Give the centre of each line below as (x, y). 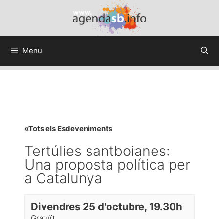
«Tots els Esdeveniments (68, 128)
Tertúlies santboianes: (97, 151)
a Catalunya (63, 178)
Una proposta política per (107, 164)
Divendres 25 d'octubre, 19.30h (107, 206)
